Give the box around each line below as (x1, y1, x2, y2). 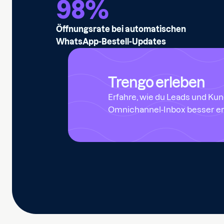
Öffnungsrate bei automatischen (56, 24, 186, 33)
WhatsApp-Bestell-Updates (56, 37, 166, 46)
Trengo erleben (108, 74, 205, 90)
